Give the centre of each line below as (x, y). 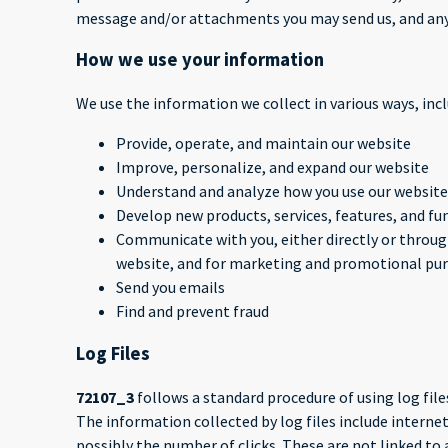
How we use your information (200, 60)
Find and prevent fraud (192, 311)
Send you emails (170, 287)
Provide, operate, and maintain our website (263, 143)
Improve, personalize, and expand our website (272, 167)
